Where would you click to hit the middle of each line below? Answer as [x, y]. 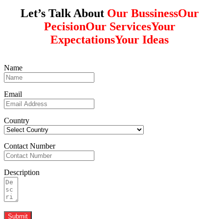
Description [22, 172]
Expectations [83, 39]
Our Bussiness [142, 13]
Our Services [118, 26]
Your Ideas [142, 39]
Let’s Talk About [62, 13]
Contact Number [30, 146]
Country [17, 120]
